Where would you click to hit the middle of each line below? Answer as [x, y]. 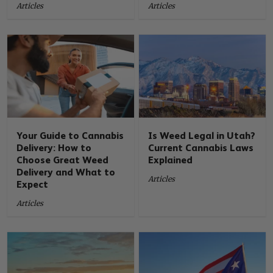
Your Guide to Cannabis [70, 136]
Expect [33, 185]
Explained [171, 160]
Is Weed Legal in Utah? [202, 136]
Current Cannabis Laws [201, 148]
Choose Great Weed [63, 160]
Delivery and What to [66, 172]
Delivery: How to [54, 148]
